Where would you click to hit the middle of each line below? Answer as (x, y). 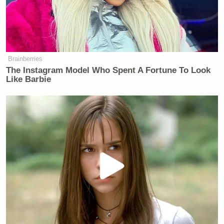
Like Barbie (29, 79)
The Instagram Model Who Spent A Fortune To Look (108, 70)
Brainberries (25, 59)
